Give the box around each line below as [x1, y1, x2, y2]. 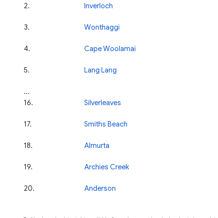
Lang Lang [84, 65, 117, 74]
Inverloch [84, 1, 113, 10]
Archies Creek [84, 162, 129, 171]
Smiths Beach [84, 119, 127, 128]
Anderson [84, 183, 116, 193]
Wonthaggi [84, 22, 120, 32]
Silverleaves [84, 98, 121, 107]
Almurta [84, 141, 109, 150]
